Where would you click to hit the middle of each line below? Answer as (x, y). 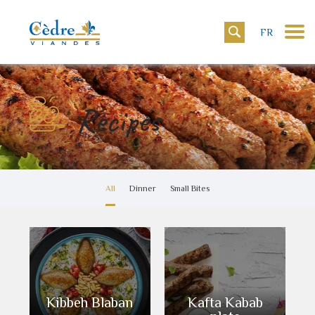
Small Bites (190, 188)
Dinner (143, 188)
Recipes (117, 120)
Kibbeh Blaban (90, 302)
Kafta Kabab (225, 302)
